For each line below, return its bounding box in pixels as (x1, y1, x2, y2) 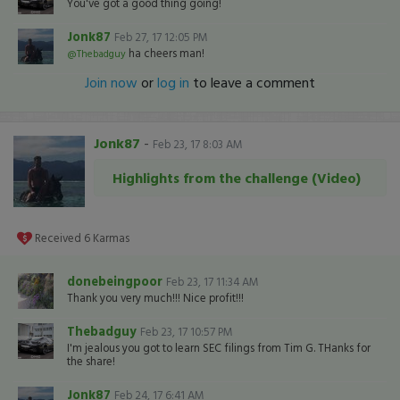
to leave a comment (189, 71, 315, 93)
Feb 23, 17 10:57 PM (140, 323, 233, 340)
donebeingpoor (67, 271, 166, 290)
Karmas (90, 229, 129, 246)
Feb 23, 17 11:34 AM (166, 273, 259, 290)
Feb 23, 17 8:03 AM (153, 136, 243, 153)
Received (35, 229, 84, 246)
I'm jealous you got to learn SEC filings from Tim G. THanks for (67, 339, 371, 356)
